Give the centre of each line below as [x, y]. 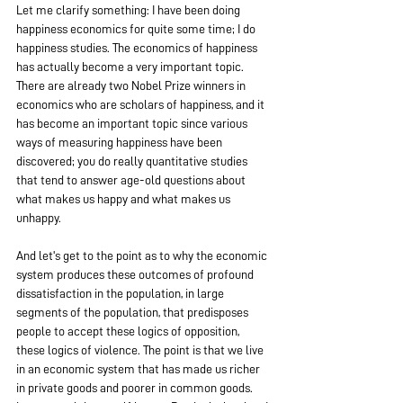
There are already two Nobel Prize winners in [132, 85]
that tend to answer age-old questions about [132, 180]
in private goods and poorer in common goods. [134, 388]
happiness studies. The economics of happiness [138, 48]
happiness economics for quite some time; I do [137, 29]
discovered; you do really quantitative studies [133, 161]
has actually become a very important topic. [131, 67]
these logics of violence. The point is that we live [141, 350]
